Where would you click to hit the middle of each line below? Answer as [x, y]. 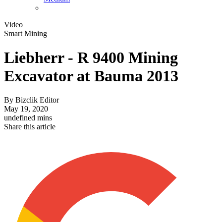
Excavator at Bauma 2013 [91, 76]
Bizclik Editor [37, 100]
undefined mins [28, 118]
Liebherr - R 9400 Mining [91, 58]
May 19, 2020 [26, 109]
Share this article [30, 127]
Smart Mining [26, 33]
